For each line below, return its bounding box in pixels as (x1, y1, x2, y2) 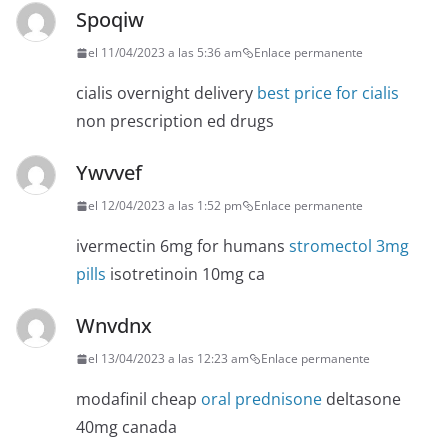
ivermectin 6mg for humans (76, 235, 289, 258)
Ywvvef (76, 159, 142, 187)
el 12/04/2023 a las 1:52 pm (88, 197, 242, 215)
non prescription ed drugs (76, 110, 274, 133)
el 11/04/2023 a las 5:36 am (88, 44, 242, 62)
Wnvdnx (76, 312, 152, 340)
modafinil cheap (76, 388, 201, 411)
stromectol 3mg (289, 235, 409, 258)
